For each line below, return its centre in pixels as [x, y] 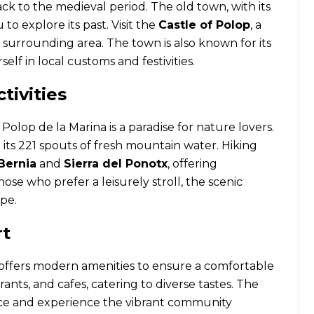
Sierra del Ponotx [116, 164]
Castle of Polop [204, 25]
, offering [192, 164]
